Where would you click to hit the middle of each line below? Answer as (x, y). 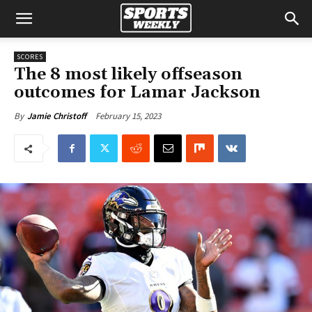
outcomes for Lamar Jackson (137, 93)
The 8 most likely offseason (128, 75)
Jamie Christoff (57, 116)
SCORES (30, 57)
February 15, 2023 (128, 116)
